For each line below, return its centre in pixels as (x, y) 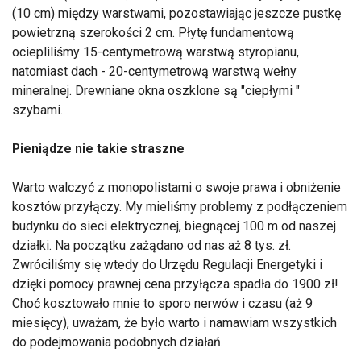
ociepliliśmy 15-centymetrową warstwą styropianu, (156, 52)
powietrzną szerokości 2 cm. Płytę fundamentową (153, 33)
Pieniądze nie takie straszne (98, 149)
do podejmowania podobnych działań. (118, 342)
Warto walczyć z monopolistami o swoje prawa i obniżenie (176, 187)
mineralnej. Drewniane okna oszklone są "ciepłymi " (156, 91)
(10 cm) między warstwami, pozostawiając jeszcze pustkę (176, 13)
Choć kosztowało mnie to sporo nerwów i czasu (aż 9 (162, 303)
